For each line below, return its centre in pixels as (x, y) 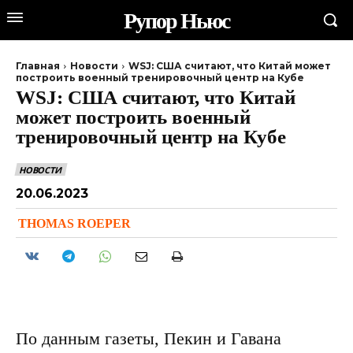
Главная (38, 66)
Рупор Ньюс (176, 20)
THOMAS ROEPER (74, 223)
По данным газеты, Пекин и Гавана (149, 338)
